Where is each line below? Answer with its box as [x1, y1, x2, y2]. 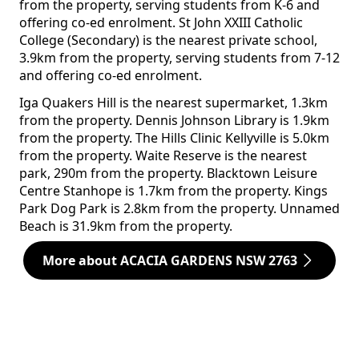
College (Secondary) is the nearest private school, [19, 31, 317, 50]
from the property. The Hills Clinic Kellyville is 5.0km [19, 129, 329, 147]
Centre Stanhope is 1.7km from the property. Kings [19, 182, 328, 200]
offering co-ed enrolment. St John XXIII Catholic [19, 14, 303, 32]
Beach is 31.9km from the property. [19, 217, 232, 236]
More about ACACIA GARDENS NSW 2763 [42, 252, 297, 270]
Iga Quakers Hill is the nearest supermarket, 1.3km [19, 94, 328, 112]
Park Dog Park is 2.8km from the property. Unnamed [19, 200, 340, 218]
